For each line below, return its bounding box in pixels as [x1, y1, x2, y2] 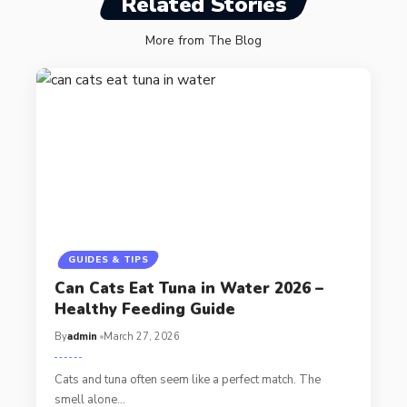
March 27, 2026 [103, 330, 180, 344]
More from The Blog [145, 32, 262, 50]
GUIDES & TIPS [68, 253, 149, 267]
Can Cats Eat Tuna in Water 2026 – [54, 278, 323, 300]
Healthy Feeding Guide [54, 299, 235, 321]
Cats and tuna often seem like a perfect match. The [54, 372, 321, 389]
